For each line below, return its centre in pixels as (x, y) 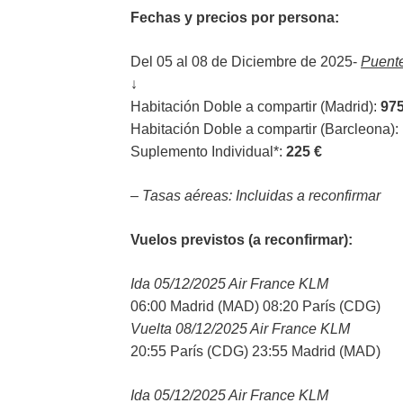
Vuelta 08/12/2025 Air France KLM (240, 329)
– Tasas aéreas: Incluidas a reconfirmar (255, 196)
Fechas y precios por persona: (235, 18)
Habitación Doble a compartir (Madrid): (255, 107)
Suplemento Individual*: (208, 152)
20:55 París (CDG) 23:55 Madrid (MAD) (255, 351)
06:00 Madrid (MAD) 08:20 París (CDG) (255, 306)
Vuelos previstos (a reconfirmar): (242, 240)
